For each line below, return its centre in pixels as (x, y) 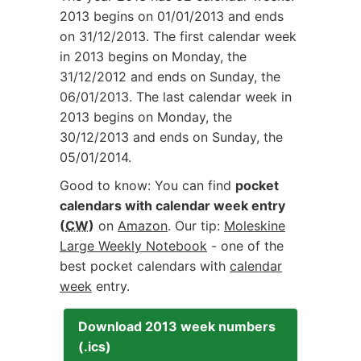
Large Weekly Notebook (133, 246)
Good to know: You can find (147, 185)
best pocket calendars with (145, 266)
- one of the (245, 246)
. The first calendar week (221, 36)
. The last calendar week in (210, 97)
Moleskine (255, 226)
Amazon (143, 226)
